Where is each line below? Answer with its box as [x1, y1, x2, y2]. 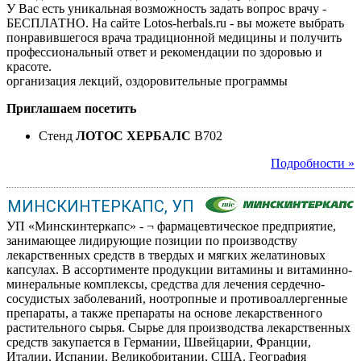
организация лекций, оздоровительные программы [6, 73, 288, 88]
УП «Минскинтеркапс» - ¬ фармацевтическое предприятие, [6, 218, 336, 233]
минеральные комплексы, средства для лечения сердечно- [6, 276, 325, 291]
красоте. [6, 59, 52, 73]
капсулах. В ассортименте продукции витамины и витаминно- [6, 262, 352, 276]
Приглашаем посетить [6, 101, 136, 115]
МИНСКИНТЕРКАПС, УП [7, 196, 194, 216]
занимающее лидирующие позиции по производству [6, 233, 297, 247]
